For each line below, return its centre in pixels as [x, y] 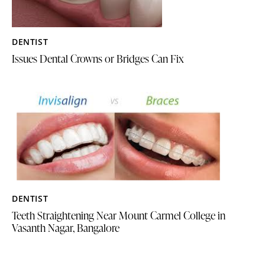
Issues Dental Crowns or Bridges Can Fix [98, 59]
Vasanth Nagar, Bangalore [66, 228]
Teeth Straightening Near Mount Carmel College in [119, 215]
